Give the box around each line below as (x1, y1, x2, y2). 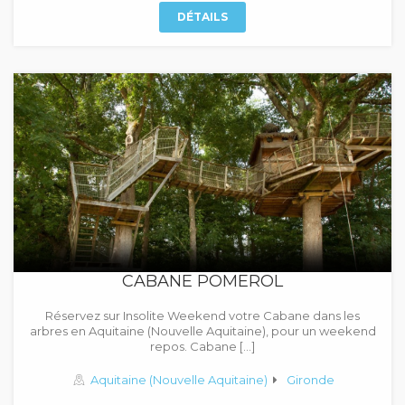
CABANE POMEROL (122, 271, 283, 291)
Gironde (286, 372, 334, 387)
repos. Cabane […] (150, 339, 255, 353)
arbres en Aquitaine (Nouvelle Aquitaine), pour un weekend (29, 324, 376, 338)
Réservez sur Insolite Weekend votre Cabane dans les (45, 308, 360, 323)
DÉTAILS (177, 10, 228, 24)
